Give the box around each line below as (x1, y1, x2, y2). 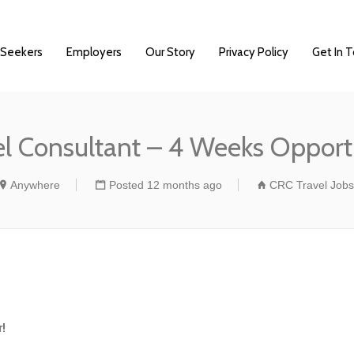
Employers (66, 45, 122, 59)
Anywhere (10, 179, 60, 191)
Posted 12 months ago (109, 179, 222, 191)
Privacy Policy (219, 45, 288, 59)
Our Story (145, 45, 195, 59)
